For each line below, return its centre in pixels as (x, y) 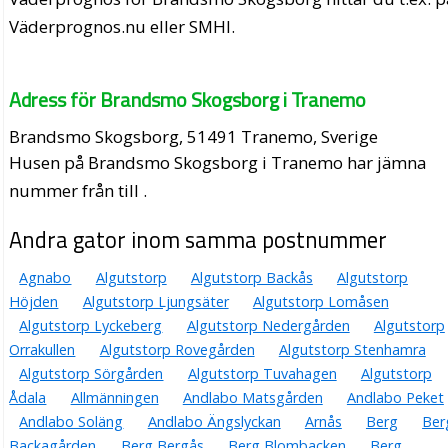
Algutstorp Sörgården (91, 374)
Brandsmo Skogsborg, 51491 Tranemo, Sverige (194, 137)
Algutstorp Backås (251, 278)
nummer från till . (78, 191)
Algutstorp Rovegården (177, 350)
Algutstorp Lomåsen (320, 302)
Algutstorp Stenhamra (352, 350)
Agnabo (45, 278)
